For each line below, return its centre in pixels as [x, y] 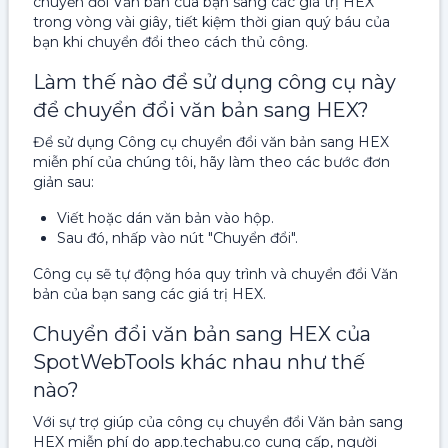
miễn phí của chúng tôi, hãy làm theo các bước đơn [211, 162]
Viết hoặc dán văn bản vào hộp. [165, 218]
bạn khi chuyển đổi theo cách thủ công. [170, 42]
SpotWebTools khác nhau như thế [199, 362]
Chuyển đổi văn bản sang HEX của [202, 334]
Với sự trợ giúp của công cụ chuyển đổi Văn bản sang [218, 422]
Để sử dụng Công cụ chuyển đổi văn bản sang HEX [211, 142]
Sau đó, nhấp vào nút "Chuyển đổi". [177, 238]
